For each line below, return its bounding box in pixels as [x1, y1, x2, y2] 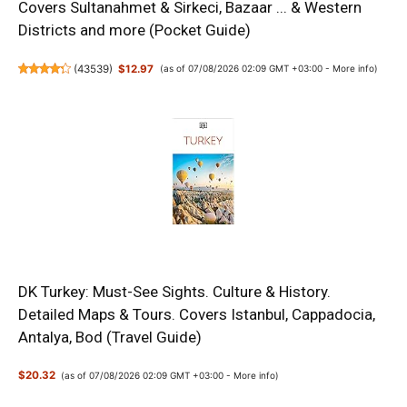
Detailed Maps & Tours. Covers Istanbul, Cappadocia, [18, 304, 375, 323]
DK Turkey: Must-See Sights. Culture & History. [18, 282, 331, 301]
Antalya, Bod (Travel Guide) [18, 327, 202, 346]
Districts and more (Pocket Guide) [18, 21, 251, 40]
